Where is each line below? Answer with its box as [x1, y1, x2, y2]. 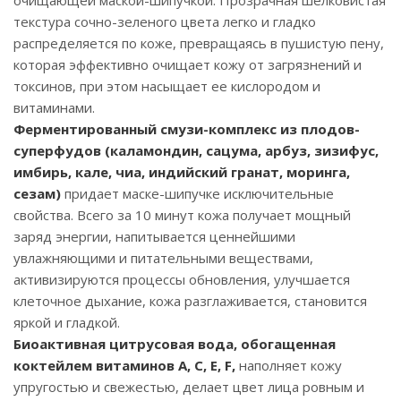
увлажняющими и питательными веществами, [13, 249, 313, 267]
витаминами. [13, 98, 95, 116]
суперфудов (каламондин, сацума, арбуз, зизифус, [13, 141, 379, 159]
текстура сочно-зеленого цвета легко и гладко [13, 13, 316, 30]
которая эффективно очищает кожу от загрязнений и [13, 55, 362, 73]
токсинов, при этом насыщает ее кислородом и [13, 77, 320, 95]
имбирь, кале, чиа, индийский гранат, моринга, [13, 163, 350, 181]
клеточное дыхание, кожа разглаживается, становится [13, 292, 367, 310]
